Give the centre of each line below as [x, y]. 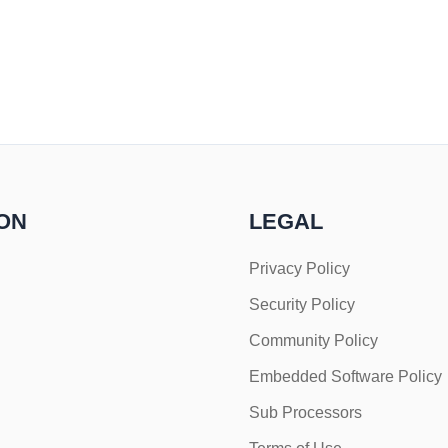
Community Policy [313, 340]
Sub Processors [305, 412]
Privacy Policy [299, 268]
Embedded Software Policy [345, 376]
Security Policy [302, 304]
